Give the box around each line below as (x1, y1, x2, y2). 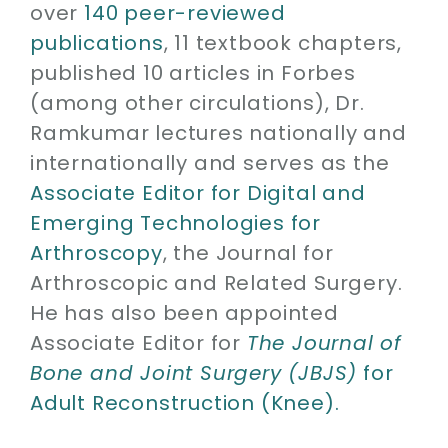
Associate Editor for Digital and (30, 179, 366, 208)
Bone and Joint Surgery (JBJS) (30, 359, 358, 388)
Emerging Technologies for (30, 209, 321, 238)
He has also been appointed (30, 299, 339, 328)
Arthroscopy (30, 239, 163, 268)
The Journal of (246, 329, 403, 358)
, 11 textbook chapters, (163, 29, 403, 58)
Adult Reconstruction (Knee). (30, 389, 340, 418)
